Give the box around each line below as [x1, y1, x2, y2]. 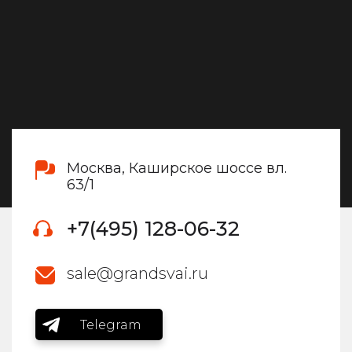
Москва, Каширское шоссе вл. [67, 159, 287, 178]
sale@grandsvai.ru [67, 264, 208, 284]
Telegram [80, 317, 141, 332]
